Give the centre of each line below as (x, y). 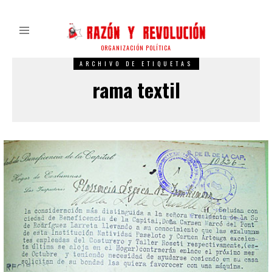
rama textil (136, 90)
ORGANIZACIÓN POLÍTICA (136, 48)
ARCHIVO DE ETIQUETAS (136, 64)
